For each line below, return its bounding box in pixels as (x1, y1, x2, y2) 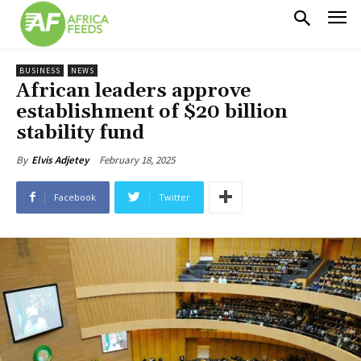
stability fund (16, 120, 144, 145)
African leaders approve (16, 78, 251, 103)
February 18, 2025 (99, 152, 175, 167)
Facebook (54, 190, 96, 203)
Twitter (159, 190, 190, 203)
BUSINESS (19, 64, 60, 76)
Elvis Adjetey (31, 152, 89, 167)
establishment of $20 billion (16, 99, 288, 124)
